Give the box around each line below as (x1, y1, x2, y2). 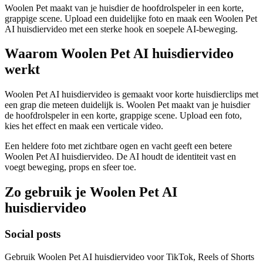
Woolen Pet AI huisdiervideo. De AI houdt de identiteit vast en (5, 151, 236, 162)
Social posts (5, 228, 60, 241)
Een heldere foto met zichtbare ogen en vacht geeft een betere (5, 141, 232, 151)
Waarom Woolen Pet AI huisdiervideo (5, 46, 234, 62)
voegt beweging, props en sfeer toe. (5, 162, 136, 173)
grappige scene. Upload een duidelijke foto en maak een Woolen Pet (5, 13, 257, 23)
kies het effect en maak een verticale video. (5, 121, 163, 131)
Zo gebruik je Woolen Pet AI (5, 184, 177, 200)
